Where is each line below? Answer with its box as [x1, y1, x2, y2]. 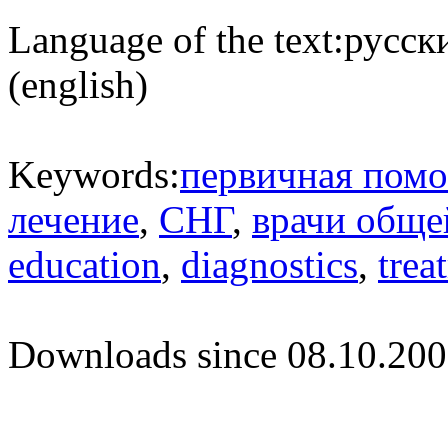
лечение [8, 198, 139, 242]
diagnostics [181, 243, 358, 287]
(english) [8, 63, 148, 107]
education [8, 243, 161, 287]
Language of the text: [8, 18, 344, 62]
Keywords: [8, 153, 180, 197]
